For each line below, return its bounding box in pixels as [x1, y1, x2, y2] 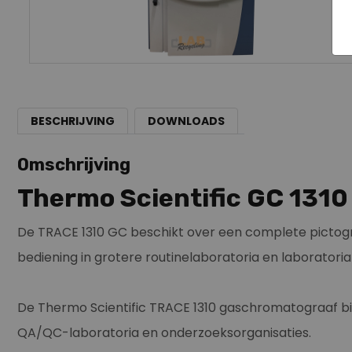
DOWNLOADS [148, 112, 225, 129]
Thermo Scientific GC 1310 [17, 182, 348, 213]
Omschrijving [17, 153, 130, 175]
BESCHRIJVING [31, 112, 115, 129]
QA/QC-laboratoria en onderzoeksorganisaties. [17, 323, 314, 342]
